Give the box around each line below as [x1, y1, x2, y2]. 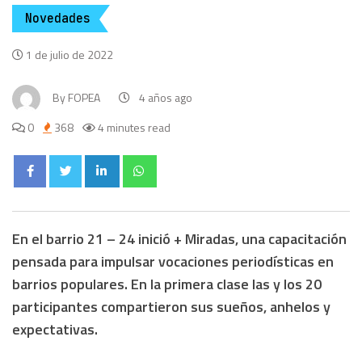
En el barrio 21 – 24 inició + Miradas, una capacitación [12, 228, 347, 250]
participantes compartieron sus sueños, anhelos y [12, 296, 330, 318]
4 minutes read [95, 119, 170, 137]
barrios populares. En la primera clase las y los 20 [12, 273, 322, 296]
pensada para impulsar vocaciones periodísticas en [12, 250, 334, 273]
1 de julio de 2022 [26, 46, 113, 64]
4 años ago [139, 89, 192, 107]
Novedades [25, 11, 90, 27]
